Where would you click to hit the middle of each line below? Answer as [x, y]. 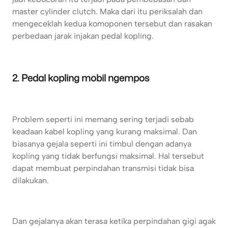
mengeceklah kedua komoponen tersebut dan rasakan [112, 24]
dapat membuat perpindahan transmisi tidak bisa [103, 168]
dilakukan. [31, 181]
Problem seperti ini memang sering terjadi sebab [103, 120]
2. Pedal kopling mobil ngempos [81, 78]
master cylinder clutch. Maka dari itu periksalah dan [107, 12]
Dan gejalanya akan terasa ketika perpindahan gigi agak [114, 221]
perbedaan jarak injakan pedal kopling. [83, 36]
